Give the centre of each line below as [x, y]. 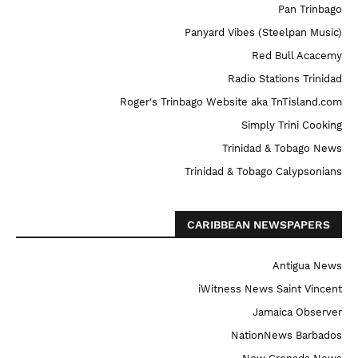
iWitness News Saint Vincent [270, 289]
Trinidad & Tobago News [282, 148]
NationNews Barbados [286, 335]
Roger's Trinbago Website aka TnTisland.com [231, 102]
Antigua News [307, 266]
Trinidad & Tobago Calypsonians [263, 171]
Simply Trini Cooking [292, 125]
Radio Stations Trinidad [285, 79]
